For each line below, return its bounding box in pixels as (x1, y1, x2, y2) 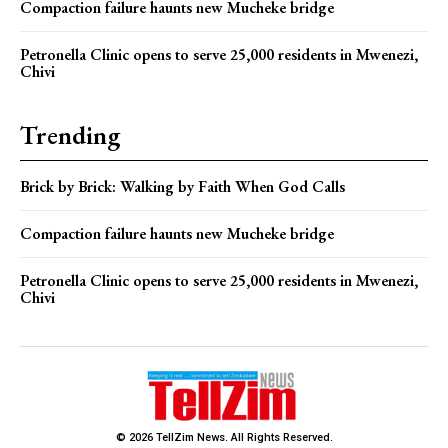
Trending (20, 117, 120, 152)
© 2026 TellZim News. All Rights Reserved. (115, 430, 333, 444)
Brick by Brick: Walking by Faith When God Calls (20, 175, 349, 197)
